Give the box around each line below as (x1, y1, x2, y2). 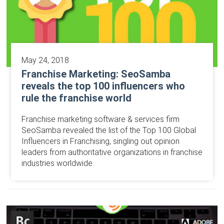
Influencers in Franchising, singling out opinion (21, 136, 179, 146)
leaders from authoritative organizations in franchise (21, 147, 202, 157)
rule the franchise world (21, 92, 131, 104)
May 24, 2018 (21, 55, 69, 65)
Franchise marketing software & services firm (21, 114, 179, 124)
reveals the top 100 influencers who (21, 80, 185, 92)
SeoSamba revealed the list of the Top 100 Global (21, 125, 196, 135)
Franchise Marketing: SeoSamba (21, 68, 170, 80)
